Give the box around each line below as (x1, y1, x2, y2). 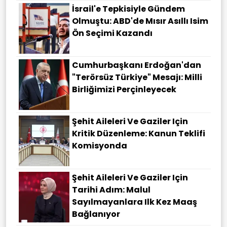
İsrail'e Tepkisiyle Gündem (72, 3, 185, 15)
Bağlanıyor (72, 208, 120, 220)
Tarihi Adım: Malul (72, 184, 150, 196)
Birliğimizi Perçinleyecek (72, 84, 176, 96)
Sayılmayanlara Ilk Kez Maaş (72, 196, 197, 208)
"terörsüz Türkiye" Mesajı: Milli (72, 71, 202, 84)
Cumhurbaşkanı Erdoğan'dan (72, 59, 201, 71)
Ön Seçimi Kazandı (72, 27, 153, 40)
